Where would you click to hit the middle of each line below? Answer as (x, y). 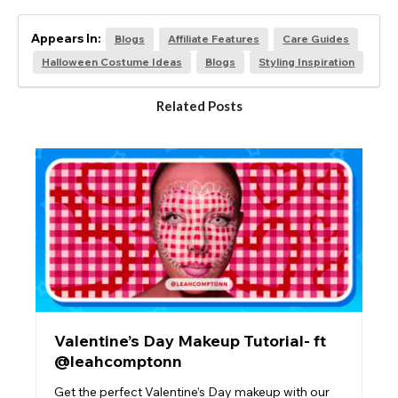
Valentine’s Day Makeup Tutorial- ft (190, 341)
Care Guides (316, 39)
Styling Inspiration (307, 62)
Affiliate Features (214, 39)
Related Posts (199, 106)
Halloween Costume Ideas (111, 62)
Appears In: (68, 39)
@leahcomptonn (118, 362)
